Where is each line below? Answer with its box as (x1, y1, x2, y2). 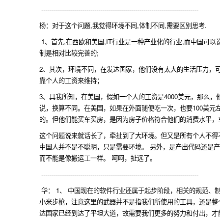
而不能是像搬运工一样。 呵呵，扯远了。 (39, 153, 156, 163)
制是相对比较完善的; (39, 48, 99, 57)
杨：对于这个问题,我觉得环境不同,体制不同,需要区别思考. (39, 20, 207, 30)
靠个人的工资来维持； (39, 75, 103, 85)
